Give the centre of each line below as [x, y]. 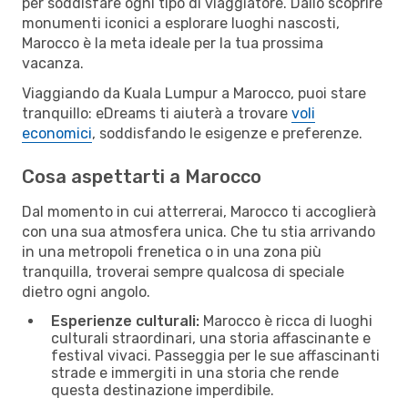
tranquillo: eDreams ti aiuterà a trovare [157, 113]
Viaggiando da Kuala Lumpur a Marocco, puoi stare [194, 93]
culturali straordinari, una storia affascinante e [211, 338]
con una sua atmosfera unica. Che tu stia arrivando [199, 231]
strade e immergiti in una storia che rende [195, 372]
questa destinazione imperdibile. [163, 390]
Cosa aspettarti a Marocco [142, 176]
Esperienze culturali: [125, 321]
